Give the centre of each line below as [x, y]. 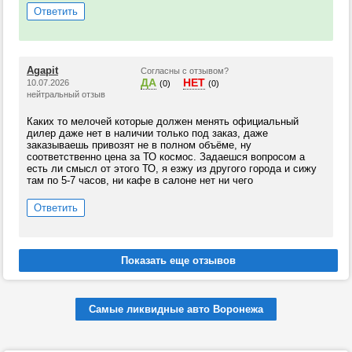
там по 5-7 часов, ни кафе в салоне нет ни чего [140, 180]
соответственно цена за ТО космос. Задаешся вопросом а [166, 157]
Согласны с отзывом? [185, 71]
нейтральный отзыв [66, 94]
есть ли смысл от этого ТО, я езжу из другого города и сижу [172, 169]
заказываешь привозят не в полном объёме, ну [139, 145]
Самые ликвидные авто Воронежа [176, 309]
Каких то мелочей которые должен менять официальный [163, 121]
